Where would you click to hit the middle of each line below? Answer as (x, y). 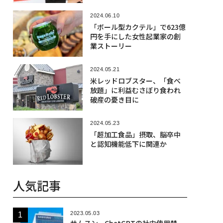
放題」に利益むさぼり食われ (135, 90)
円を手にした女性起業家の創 (135, 36)
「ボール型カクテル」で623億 (138, 27)
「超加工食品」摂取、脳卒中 (135, 135)
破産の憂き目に (114, 99)
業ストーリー (111, 46)
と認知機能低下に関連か (128, 144)
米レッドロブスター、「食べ (135, 80)
